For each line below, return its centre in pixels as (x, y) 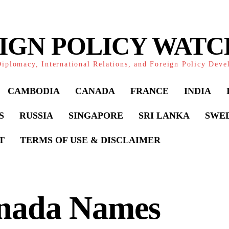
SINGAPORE (96, 116)
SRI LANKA (164, 116)
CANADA (95, 91)
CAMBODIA (34, 91)
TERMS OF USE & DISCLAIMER (90, 140)
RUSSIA (36, 116)
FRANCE (150, 91)
